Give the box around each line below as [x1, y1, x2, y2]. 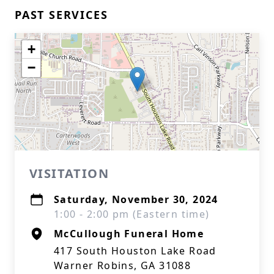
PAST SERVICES [15, 7, 108, 22]
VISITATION [29, 165, 109, 182]
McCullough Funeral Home [54, 227, 204, 240]
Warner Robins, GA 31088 [54, 259, 191, 272]
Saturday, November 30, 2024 [54, 193, 218, 206]
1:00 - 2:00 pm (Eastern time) [54, 207, 210, 221]
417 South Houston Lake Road [54, 244, 217, 257]
